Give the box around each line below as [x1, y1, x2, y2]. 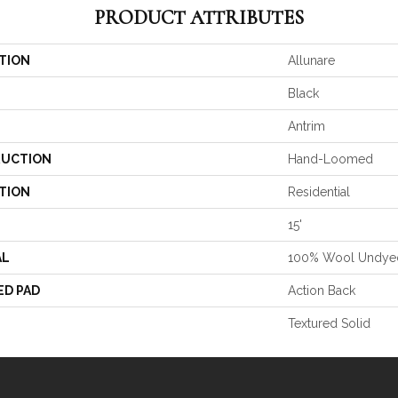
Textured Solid [288, 316, 370, 331]
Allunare [288, 53, 335, 68]
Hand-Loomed [288, 152, 373, 167]
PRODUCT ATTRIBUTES [94, 6, 304, 30]
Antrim [288, 119, 325, 134]
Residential [288, 185, 350, 200]
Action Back [288, 283, 355, 298]
